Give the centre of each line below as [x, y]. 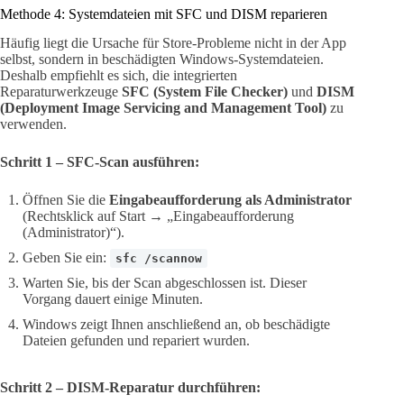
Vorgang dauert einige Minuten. [113, 299]
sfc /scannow [159, 259]
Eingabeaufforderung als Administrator [230, 200]
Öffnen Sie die [66, 200]
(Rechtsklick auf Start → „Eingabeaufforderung [158, 216]
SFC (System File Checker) [205, 92]
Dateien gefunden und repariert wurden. [136, 341]
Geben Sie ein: [66, 258]
